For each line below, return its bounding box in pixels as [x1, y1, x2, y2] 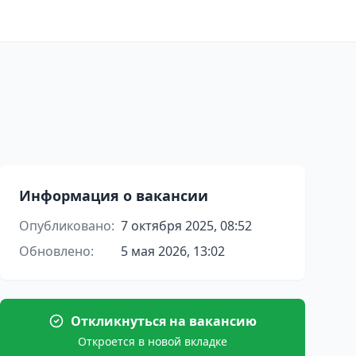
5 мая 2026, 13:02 [121, 242, 225, 260]
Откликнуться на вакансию [71, 312, 257, 330]
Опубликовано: [19, 217, 114, 234]
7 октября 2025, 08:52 [121, 217, 252, 234]
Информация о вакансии [19, 186, 208, 205]
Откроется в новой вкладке [78, 334, 227, 349]
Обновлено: [19, 242, 94, 260]
